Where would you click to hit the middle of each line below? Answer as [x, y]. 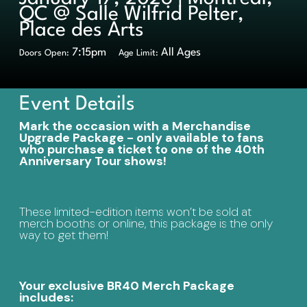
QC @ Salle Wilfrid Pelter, [132, 14]
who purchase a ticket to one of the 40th [142, 150]
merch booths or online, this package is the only [146, 224]
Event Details [77, 105]
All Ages [180, 53]
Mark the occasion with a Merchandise [135, 126]
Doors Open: [44, 53]
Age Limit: [138, 53]
